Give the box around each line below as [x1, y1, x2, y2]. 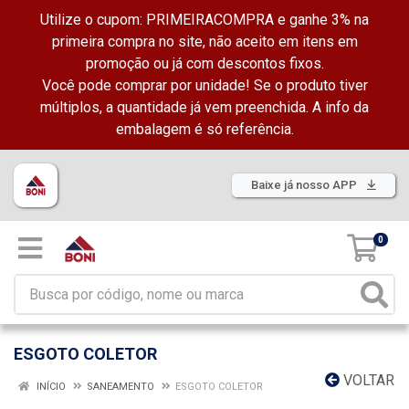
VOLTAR [340, 372, 394, 389]
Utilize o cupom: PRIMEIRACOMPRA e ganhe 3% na [40, 11, 369, 28]
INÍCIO [34, 381, 66, 393]
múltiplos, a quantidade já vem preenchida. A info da [40, 99, 369, 116]
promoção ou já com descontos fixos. [85, 55, 324, 72]
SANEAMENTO [87, 381, 154, 393]
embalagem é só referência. [115, 121, 294, 138]
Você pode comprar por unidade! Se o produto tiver [41, 77, 368, 94]
